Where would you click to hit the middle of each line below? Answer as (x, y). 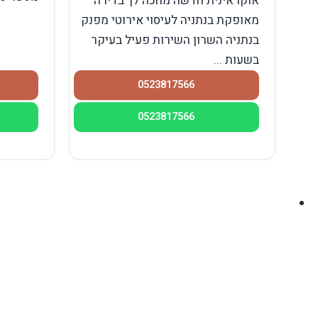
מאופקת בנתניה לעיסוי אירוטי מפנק (170, 21)
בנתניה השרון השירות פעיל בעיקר (175, 40)
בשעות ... (236, 60)
